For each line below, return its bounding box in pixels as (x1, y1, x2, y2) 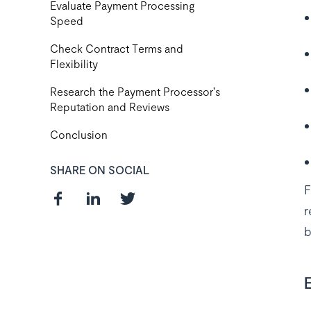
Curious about (59, 265, 202, 292)
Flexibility (50, 57, 98, 71)
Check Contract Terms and (50, 42, 183, 56)
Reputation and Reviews (50, 100, 169, 114)
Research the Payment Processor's (50, 85, 220, 99)
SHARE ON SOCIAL (50, 163, 149, 177)
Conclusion (50, 128, 108, 142)
